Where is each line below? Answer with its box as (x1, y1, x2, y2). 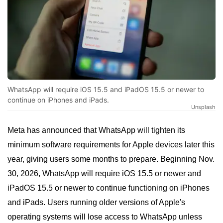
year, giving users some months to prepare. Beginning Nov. (7, 155, 215, 164)
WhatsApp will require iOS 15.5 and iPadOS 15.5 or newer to (7, 85, 204, 94)
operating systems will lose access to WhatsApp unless (7, 213, 202, 222)
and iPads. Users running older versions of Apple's (7, 198, 185, 207)
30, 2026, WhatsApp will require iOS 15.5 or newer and (7, 169, 201, 178)
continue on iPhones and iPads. (7, 96, 109, 105)
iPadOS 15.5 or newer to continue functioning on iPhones (7, 184, 210, 193)
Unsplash (191, 104, 216, 111)
